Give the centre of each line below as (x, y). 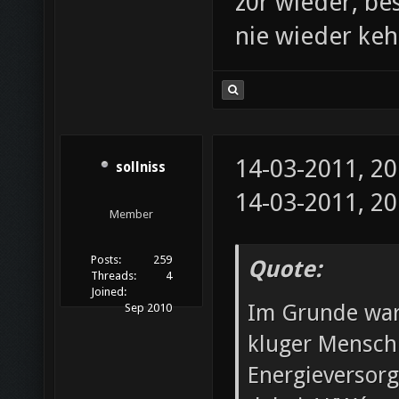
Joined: (109, 292)
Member (131, 215)
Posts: (106, 260)
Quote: (285, 269)
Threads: (114, 276)
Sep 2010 (148, 308)
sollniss (140, 168)
